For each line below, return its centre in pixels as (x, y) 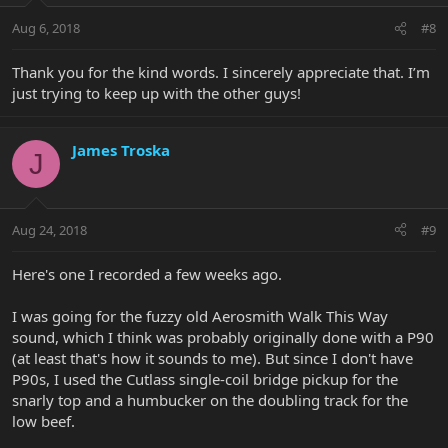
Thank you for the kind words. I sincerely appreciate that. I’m (221, 72)
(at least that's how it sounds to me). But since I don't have (212, 357)
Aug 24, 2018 (49, 229)
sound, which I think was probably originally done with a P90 (223, 336)
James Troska (121, 150)
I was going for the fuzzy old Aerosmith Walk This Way (200, 315)
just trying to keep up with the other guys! (156, 93)
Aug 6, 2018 (46, 28)
